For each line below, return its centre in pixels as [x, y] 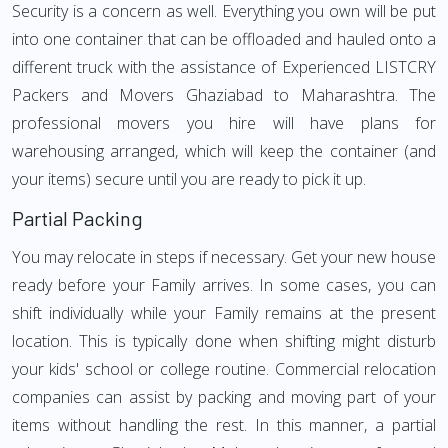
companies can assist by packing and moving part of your [224, 397]
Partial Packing [77, 218]
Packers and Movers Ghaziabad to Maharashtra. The [224, 95]
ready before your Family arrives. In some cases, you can [224, 285]
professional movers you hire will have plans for [224, 123]
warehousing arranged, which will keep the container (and [224, 151]
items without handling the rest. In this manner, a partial [224, 425]
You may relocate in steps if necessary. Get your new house [224, 257]
